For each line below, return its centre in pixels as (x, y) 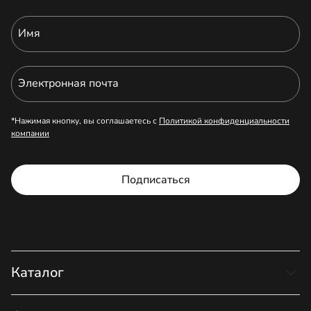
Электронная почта (68, 83)
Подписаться (155, 180)
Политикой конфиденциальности (224, 121)
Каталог (37, 272)
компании (30, 133)
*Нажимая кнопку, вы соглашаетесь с (85, 121)
